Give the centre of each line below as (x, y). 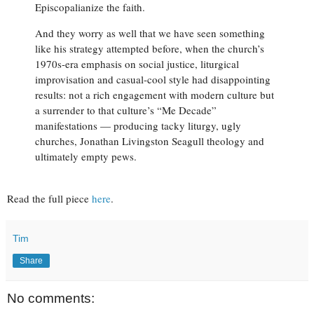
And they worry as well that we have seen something (150, 33)
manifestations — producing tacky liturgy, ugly (138, 126)
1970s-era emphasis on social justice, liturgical (137, 64)
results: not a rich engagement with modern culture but (155, 95)
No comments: (51, 299)
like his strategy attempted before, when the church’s (150, 49)
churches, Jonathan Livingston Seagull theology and (150, 141)
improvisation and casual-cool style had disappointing (153, 80)
